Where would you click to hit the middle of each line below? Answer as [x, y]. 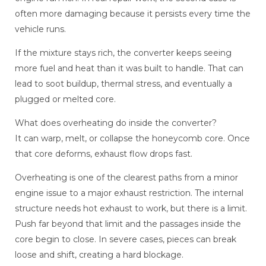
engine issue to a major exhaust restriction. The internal [129, 193]
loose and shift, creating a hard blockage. [99, 255]
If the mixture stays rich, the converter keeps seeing [123, 53]
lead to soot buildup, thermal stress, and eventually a [123, 84]
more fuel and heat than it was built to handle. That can [129, 69]
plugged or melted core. [65, 99]
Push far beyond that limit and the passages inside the [128, 224]
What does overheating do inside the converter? [116, 123]
